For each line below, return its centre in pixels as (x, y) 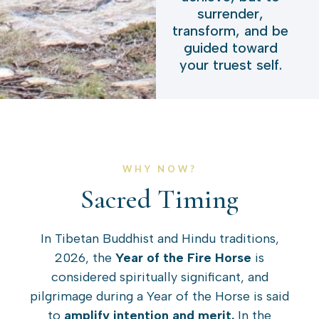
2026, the (85, 257)
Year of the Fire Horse (183, 257)
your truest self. (230, 64)
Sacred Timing (159, 199)
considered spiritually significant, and (159, 277)
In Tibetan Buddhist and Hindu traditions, (159, 238)
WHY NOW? (159, 168)
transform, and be (231, 30)
